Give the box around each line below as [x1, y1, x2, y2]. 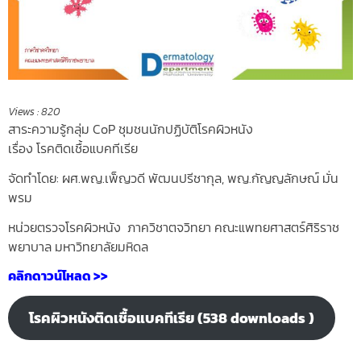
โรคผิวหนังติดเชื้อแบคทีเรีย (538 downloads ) [28, 307, 314, 330]
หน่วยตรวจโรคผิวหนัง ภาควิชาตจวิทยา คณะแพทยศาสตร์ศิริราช [8, 217, 339, 237]
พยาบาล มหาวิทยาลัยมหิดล [8, 236, 148, 256]
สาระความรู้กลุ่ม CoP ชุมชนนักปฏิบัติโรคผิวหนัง [8, 118, 253, 139]
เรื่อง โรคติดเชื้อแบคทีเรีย [8, 138, 138, 158]
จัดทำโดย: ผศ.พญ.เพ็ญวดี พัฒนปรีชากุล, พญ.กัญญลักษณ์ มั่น [8, 168, 338, 188]
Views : [8, 103, 39, 119]
